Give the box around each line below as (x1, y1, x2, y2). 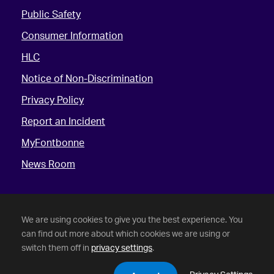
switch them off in (21, 242, 91, 253)
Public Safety (21, 7, 81, 20)
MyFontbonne (21, 136, 84, 149)
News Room (21, 157, 75, 170)
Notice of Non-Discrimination (21, 72, 153, 84)
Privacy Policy (21, 93, 84, 106)
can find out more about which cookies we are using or (21, 228, 230, 239)
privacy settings (91, 242, 152, 253)
